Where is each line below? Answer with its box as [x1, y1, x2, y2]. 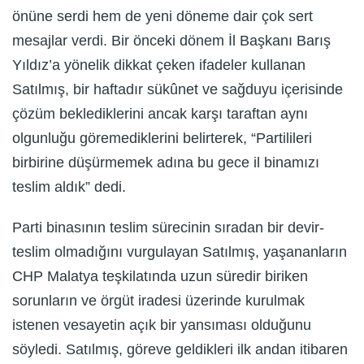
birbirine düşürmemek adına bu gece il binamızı [12, 154, 319, 171]
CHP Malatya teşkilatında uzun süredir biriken [12, 267, 308, 284]
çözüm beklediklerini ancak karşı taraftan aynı [12, 105, 308, 122]
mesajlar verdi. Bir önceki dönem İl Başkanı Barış [12, 32, 331, 49]
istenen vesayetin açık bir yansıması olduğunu [12, 316, 311, 333]
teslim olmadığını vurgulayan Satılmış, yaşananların [12, 243, 347, 260]
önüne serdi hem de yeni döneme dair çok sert [12, 7, 313, 24]
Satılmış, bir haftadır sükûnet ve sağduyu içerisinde [12, 80, 343, 97]
